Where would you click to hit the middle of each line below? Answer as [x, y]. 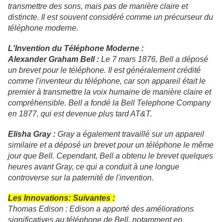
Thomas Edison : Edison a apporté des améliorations [101, 209]
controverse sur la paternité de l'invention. [81, 178]
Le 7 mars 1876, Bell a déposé [154, 59]
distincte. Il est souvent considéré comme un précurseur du [111, 17]
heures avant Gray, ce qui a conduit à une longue [94, 167]
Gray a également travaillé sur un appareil [130, 134]
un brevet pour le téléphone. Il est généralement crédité [104, 70]
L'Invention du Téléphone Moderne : [76, 49]
